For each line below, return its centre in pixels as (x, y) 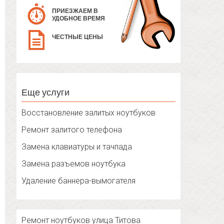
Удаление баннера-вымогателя (79, 181)
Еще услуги (46, 92)
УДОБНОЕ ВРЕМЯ (79, 19)
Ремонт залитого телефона (72, 130)
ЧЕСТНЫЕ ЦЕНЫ (78, 37)
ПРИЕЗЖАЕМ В (75, 11)
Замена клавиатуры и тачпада (77, 147)
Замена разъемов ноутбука (74, 164)
